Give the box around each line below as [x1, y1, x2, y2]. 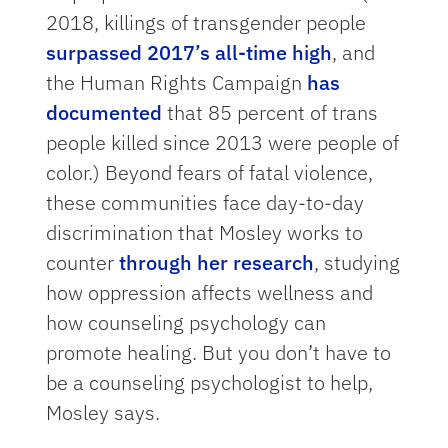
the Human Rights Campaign [46, 69, 308, 97]
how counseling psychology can [46, 309, 327, 337]
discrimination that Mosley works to [46, 219, 364, 247]
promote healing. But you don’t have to [46, 339, 392, 367]
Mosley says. [46, 399, 161, 427]
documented [46, 99, 163, 127]
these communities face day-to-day [46, 189, 365, 217]
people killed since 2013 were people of [46, 129, 400, 157]
